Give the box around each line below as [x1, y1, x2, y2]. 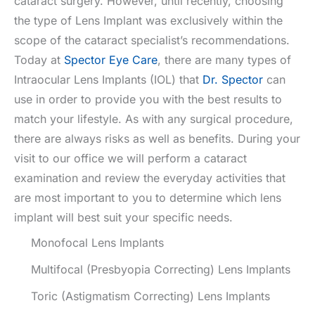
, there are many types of [157, 52, 291, 67]
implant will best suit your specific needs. [14, 210, 233, 224]
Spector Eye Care [64, 52, 157, 67]
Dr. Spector [202, 72, 263, 86]
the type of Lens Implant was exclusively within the [14, 13, 283, 27]
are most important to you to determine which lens [14, 190, 281, 205]
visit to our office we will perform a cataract [14, 150, 247, 165]
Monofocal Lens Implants [31, 235, 164, 250]
